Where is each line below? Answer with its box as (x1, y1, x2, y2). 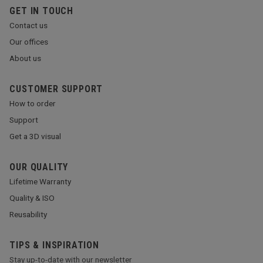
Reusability (9, 210, 48, 220)
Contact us (9, 21, 48, 31)
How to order (9, 99, 56, 109)
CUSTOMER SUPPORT (9, 83, 103, 95)
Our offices (9, 37, 49, 47)
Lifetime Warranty (9, 177, 72, 187)
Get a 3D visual (9, 131, 62, 141)
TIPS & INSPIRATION (9, 240, 99, 251)
